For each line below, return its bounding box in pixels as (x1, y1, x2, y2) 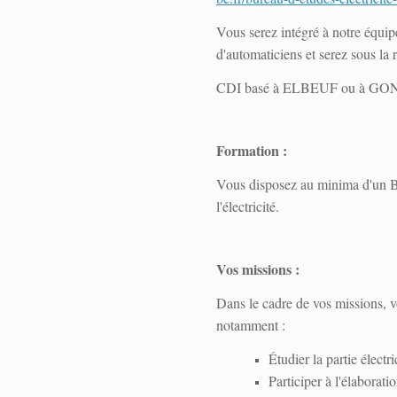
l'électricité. (216, 197, 279, 215)
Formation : (216, 140, 287, 160)
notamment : (216, 315, 285, 334)
